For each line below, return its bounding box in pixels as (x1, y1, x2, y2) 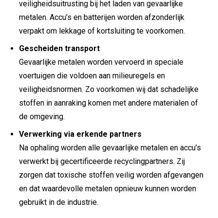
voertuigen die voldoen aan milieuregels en (19, 71, 165, 81)
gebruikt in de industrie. (19, 198, 98, 207)
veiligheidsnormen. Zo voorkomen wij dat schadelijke (19, 85, 199, 94)
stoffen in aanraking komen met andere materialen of (19, 98, 198, 108)
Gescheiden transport (19, 44, 100, 54)
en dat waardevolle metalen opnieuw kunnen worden (19, 184, 196, 194)
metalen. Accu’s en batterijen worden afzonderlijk (19, 13, 184, 22)
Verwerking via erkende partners (19, 129, 142, 139)
